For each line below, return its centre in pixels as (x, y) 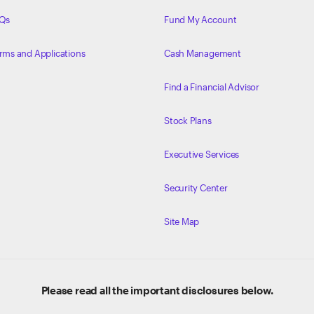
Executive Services (202, 154)
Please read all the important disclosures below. (157, 290)
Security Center (196, 187)
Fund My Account (200, 19)
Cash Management (202, 53)
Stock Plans (187, 120)
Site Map (182, 221)
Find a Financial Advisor (211, 87)
